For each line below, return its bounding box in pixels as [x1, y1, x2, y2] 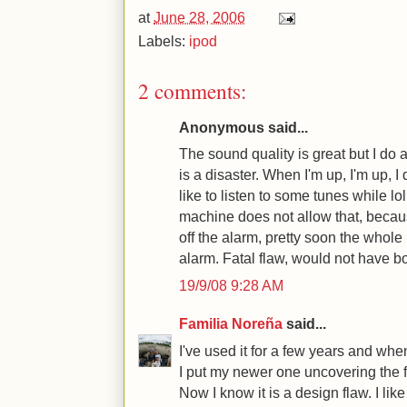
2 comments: [138, 75, 246, 105]
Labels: [138, 32, 189, 49]
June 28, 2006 [154, 8, 245, 25]
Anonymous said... [179, 118, 308, 135]
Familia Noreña [179, 315, 283, 333]
